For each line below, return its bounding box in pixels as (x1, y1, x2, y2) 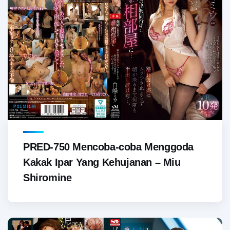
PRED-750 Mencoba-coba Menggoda (23, 141, 194, 153)
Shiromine (23, 172, 72, 184)
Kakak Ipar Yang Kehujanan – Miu (23, 157, 181, 168)
